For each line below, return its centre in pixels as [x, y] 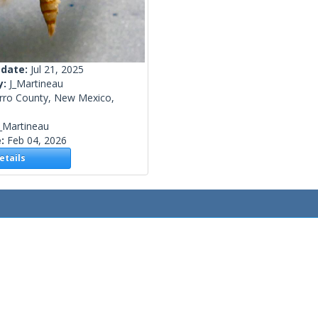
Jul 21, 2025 [57, 70]
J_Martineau [36, 84]
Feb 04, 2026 [37, 141]
